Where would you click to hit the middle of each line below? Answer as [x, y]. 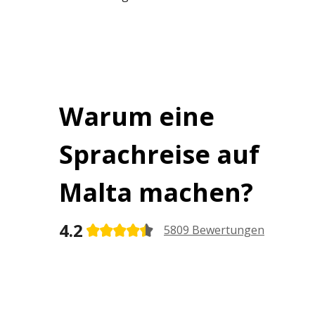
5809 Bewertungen [214, 230]
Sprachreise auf [159, 154]
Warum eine [137, 116]
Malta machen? [156, 192]
